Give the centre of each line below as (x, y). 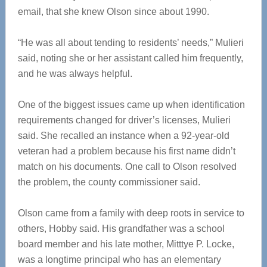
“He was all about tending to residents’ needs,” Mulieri (131, 43)
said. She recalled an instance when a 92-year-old (123, 136)
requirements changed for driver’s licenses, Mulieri (124, 120)
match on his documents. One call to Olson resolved (127, 167)
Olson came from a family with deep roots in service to (131, 213)
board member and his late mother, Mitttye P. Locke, (126, 244)
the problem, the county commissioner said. (109, 182)
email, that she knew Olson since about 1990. (113, 12)
